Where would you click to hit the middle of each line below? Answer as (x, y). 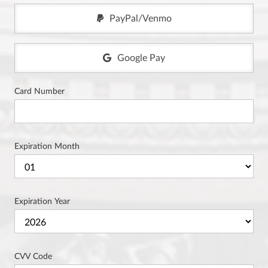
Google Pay (141, 58)
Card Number (39, 92)
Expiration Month (47, 147)
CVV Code (33, 257)
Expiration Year (42, 202)
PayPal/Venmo (140, 19)
